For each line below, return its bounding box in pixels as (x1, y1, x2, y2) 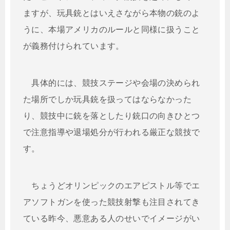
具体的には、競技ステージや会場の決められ (23, 79, 200, 87)
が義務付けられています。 (23, 42, 124, 50)
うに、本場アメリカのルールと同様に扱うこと (23, 25, 200, 34)
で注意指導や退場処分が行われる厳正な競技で (23, 128, 200, 137)
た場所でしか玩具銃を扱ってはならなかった (23, 95, 191, 104)
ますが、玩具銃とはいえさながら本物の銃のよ (23, 9, 200, 17)
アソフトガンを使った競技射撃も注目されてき (23, 198, 200, 206)
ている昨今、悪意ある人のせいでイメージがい (23, 214, 200, 223)
